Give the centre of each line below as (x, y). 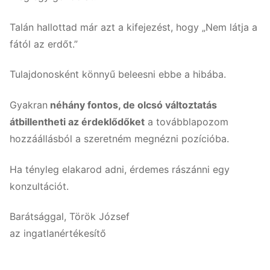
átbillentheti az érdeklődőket (77, 121)
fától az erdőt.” (44, 44)
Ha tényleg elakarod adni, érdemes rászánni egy (120, 169)
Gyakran (29, 105)
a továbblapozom (187, 121)
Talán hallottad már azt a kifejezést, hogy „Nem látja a (133, 27)
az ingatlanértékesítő (58, 234)
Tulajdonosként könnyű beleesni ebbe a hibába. (118, 74)
